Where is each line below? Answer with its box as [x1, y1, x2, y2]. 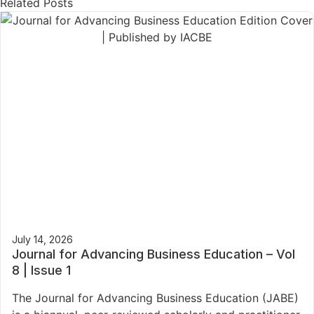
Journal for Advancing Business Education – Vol [12, 247, 295, 262]
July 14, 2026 [12, 233, 73, 246]
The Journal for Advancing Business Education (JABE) [12, 291, 299, 306]
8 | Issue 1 [12, 263, 71, 278]
